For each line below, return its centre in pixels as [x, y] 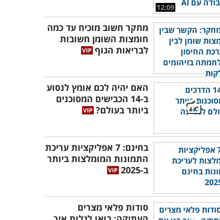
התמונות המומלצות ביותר [98, 159]
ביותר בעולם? [122, 110]
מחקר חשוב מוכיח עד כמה [98, 27]
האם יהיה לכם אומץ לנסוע [97, 87]
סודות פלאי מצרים [113, 207]
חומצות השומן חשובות [104, 39]
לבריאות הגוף [122, 50]
